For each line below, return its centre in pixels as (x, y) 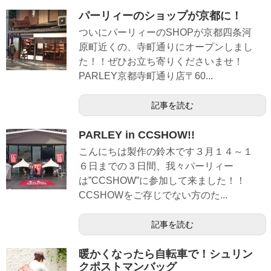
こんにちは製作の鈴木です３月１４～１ (166, 151)
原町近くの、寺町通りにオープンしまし (166, 47)
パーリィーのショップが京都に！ (160, 15)
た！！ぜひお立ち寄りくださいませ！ (161, 61)
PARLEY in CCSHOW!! (137, 135)
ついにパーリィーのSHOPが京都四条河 (165, 32)
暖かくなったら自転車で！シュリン (166, 254)
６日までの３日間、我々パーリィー (156, 166)
